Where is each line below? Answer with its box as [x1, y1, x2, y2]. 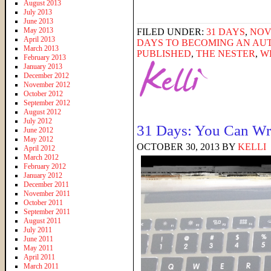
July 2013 [24, 7, 52, 16]
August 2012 [24, 107, 61, 116]
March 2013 [24, 44, 59, 53]
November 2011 [24, 189, 70, 198]
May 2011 [24, 243, 53, 252]
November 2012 [24, 80, 70, 89]
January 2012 [24, 171, 62, 180]
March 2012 [24, 152, 59, 162]
